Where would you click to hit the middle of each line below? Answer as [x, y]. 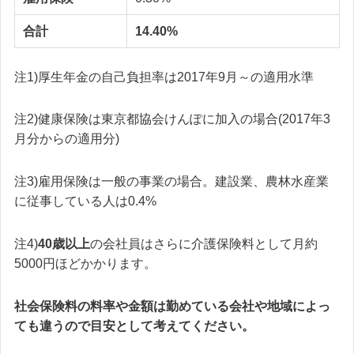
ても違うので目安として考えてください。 [134, 326]
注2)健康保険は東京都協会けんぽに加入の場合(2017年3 [172, 119]
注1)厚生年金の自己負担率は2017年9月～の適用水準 [164, 77]
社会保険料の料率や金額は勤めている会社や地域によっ [172, 306]
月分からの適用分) [67, 139]
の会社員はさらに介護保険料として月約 [204, 243]
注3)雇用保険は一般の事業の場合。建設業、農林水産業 [171, 182]
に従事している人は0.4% [85, 201]
